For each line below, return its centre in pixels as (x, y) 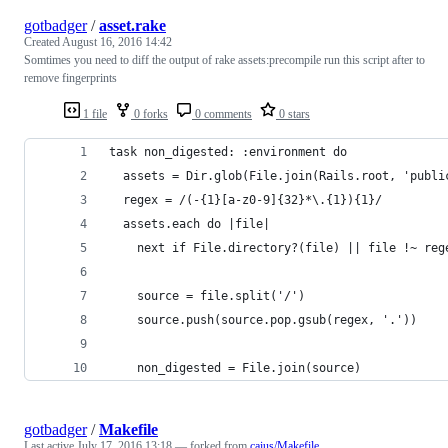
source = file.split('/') (207, 295)
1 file (93, 113)
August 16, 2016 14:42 (117, 41)
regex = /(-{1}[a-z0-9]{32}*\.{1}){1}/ (245, 199)
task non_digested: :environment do (228, 151)
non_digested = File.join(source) (235, 367)
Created (43, 41)
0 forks (149, 113)
